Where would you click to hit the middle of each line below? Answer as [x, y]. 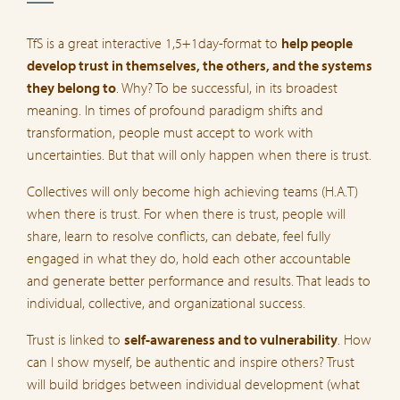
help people [317, 42]
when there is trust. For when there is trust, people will [186, 213]
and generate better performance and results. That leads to [199, 280]
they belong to [71, 87]
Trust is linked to [75, 339]
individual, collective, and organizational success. [166, 302]
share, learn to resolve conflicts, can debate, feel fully [179, 235]
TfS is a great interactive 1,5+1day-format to [154, 42]
